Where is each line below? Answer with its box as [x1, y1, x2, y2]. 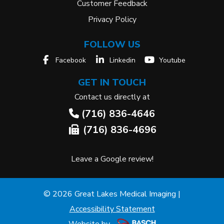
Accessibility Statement [69, 203, 155, 215]
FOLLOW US [83, 38, 140, 51]
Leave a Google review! [70, 153, 153, 165]
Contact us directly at [74, 91, 150, 103]
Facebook [55, 55, 86, 65]
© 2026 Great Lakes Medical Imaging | [43, 188, 180, 200]
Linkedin [109, 55, 135, 65]
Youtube [158, 55, 185, 65]
